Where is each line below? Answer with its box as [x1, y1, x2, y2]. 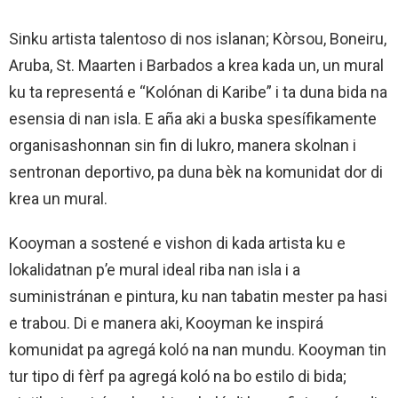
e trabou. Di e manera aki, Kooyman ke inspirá [9, 313, 323, 332]
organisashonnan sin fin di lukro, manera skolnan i [9, 135, 356, 155]
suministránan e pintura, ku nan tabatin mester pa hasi [9, 286, 387, 306]
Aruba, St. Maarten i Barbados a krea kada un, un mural [9, 55, 384, 75]
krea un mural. [9, 188, 115, 208]
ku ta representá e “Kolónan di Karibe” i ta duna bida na [9, 82, 387, 101]
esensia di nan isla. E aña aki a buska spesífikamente [9, 108, 377, 128]
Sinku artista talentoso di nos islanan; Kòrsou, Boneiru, [9, 28, 386, 48]
